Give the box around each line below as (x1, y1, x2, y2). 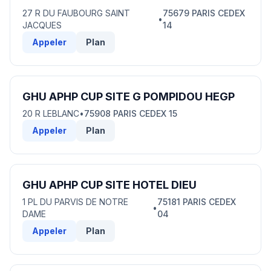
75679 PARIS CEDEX (163, 8, 246, 18)
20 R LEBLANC (22, 108, 79, 119)
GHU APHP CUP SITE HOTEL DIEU (22, 178, 197, 191)
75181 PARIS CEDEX (157, 197, 237, 207)
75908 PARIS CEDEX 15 (84, 108, 177, 119)
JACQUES (22, 20, 62, 30)
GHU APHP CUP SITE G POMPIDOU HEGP (22, 90, 235, 103)
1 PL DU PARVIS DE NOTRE (22, 197, 128, 207)
